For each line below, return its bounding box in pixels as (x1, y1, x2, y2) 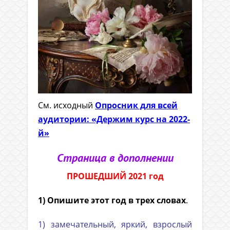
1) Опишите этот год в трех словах (38, 195, 186, 206)
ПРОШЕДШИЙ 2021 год (66, 170, 164, 182)
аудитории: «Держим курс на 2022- (38, 113, 190, 125)
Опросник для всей (95, 100, 178, 111)
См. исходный (38, 100, 95, 111)
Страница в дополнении (56, 150, 174, 165)
